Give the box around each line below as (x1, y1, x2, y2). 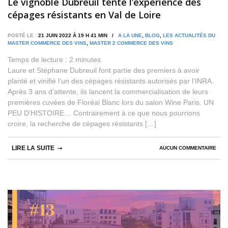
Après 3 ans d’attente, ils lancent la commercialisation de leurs (8, 88, 208, 96)
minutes (75, 55, 101, 64)
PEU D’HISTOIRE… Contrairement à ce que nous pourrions (8, 109, 200, 118)
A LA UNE (118, 33, 142, 39)
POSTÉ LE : (8, 33, 37, 39)
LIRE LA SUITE (12, 145, 54, 152)
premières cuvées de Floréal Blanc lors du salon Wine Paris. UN (8, 98, 214, 107)
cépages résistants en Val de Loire (8, 9, 161, 21)
